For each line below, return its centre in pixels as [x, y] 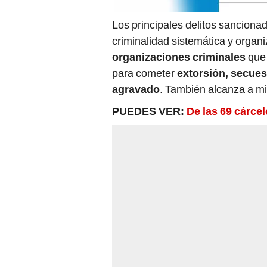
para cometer [145, 73]
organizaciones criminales [179, 57]
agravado [136, 89]
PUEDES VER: [148, 111]
